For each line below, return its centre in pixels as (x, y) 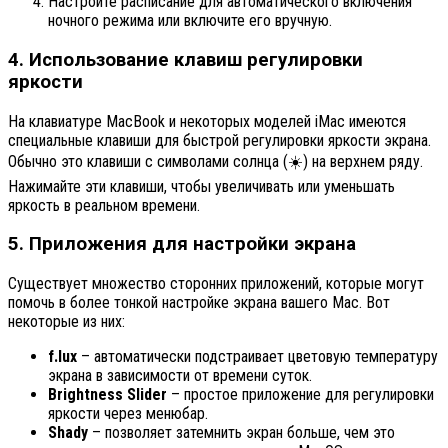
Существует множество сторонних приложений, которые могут (216, 284)
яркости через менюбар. (128, 414)
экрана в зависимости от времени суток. (180, 376)
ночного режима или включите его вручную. (190, 21)
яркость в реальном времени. (104, 205)
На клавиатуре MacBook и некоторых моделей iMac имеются (207, 121)
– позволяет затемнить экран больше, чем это (241, 433)
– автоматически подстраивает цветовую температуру (257, 357)
